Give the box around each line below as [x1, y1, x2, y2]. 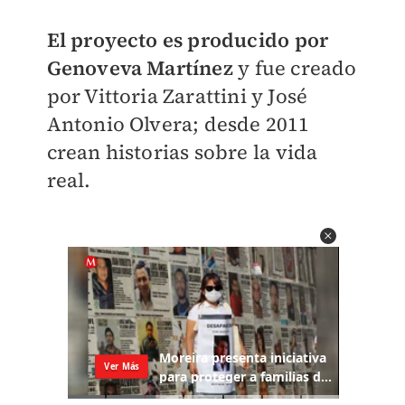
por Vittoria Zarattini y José [46, 82, 308, 110]
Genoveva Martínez [46, 54, 233, 82]
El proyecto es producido [46, 26, 290, 54]
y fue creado [232, 54, 357, 82]
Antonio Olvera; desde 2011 [46, 110, 310, 138]
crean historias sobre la [46, 138, 271, 166]
